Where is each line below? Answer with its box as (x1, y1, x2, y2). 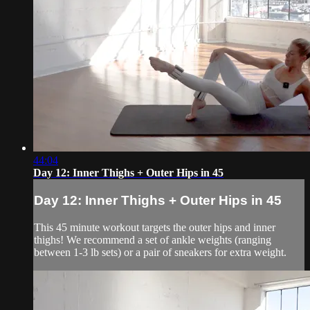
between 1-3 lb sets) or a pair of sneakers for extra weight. (34, 246, 286, 258)
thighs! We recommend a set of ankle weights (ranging (34, 233, 271, 246)
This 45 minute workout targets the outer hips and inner (34, 221, 275, 233)
